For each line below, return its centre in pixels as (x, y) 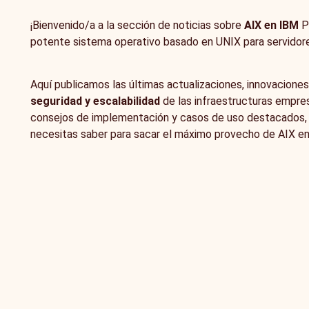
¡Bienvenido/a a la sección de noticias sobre (136, 25)
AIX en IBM (270, 25)
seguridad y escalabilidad (95, 101)
